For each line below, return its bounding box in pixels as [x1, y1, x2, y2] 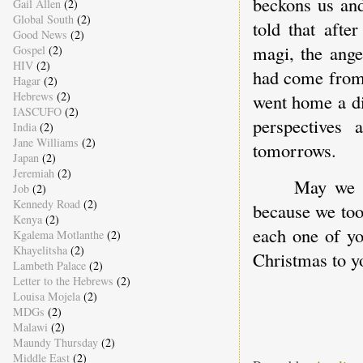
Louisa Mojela [12, 288, 80, 304]
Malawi [12, 318, 48, 335]
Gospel [12, 41, 45, 58]
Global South [12, 11, 74, 27]
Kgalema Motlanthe [12, 226, 104, 242]
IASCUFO [12, 103, 62, 119]
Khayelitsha [12, 241, 67, 258]
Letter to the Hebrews [12, 272, 113, 288]
